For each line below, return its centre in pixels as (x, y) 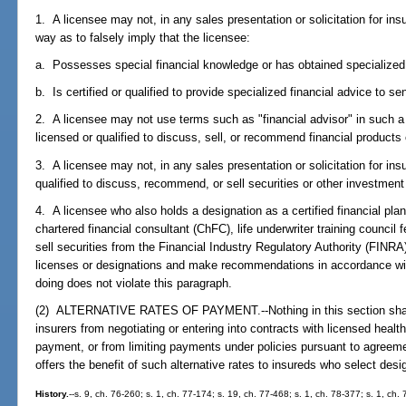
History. (53, 394)
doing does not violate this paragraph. (134, 283)
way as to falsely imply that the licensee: (143, 37)
